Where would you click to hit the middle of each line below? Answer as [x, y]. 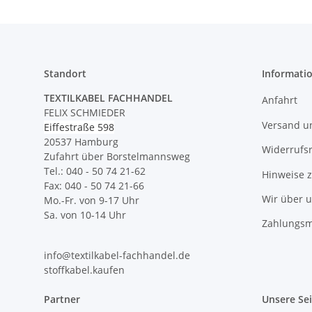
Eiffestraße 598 [79, 127]
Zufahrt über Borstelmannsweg [117, 157]
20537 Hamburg [81, 142]
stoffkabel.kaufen [84, 270]
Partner [62, 299]
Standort [65, 74]
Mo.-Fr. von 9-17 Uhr [92, 201]
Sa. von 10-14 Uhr [85, 215]
